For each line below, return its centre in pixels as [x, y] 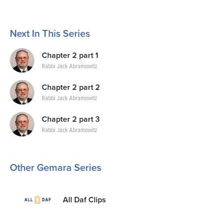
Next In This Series [50, 34]
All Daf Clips [84, 200]
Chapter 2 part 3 [71, 119]
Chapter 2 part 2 [71, 87]
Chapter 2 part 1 [70, 55]
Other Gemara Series [55, 168]
